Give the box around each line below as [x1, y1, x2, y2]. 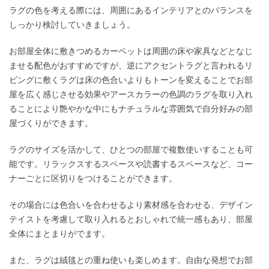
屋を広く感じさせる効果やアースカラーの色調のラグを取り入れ [9, 89, 253, 100]
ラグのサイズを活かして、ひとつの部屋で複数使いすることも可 [9, 145, 253, 155]
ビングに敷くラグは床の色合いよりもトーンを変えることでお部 [9, 75, 253, 85]
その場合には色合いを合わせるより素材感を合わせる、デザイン [9, 200, 253, 210]
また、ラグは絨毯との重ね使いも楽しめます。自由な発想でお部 [9, 255, 253, 265]
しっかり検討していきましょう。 [9, 20, 135, 30]
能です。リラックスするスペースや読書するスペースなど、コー [9, 159, 253, 169]
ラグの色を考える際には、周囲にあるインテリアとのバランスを [9, 5, 253, 16]
